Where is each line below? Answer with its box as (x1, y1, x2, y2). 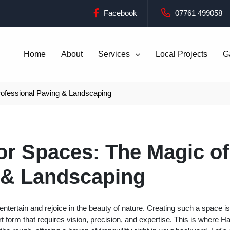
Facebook (102, 9, 137, 17)
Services (98, 49, 132, 59)
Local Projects (155, 49, 207, 59)
